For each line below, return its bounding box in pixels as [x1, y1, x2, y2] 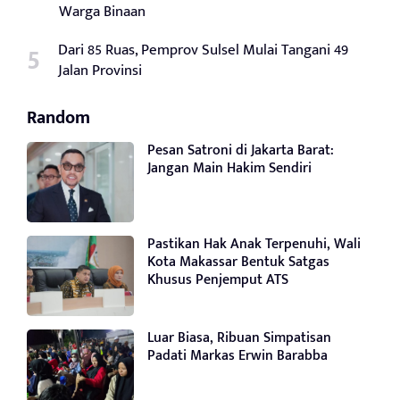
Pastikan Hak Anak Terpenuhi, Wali [147, 232, 361, 257]
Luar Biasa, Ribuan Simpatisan [147, 326, 331, 351]
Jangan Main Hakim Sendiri [147, 156, 312, 181]
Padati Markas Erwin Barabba [147, 344, 328, 369]
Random [27, 103, 90, 134]
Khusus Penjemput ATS [147, 268, 288, 293]
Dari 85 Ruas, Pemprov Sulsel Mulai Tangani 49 [58, 37, 348, 63]
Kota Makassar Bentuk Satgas [147, 250, 329, 275]
